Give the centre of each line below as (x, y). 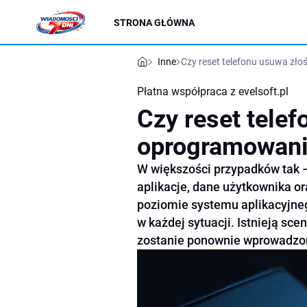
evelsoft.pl (263, 91)
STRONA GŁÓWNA (154, 22)
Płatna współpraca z (188, 91)
